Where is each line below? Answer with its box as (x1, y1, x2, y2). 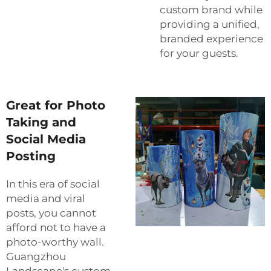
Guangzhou (6, 250, 66, 263)
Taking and (6, 114, 76, 129)
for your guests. (160, 47, 238, 59)
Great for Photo (6, 97, 105, 113)
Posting (6, 148, 56, 163)
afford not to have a (6, 221, 106, 233)
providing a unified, (160, 18, 260, 30)
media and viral (6, 192, 85, 204)
